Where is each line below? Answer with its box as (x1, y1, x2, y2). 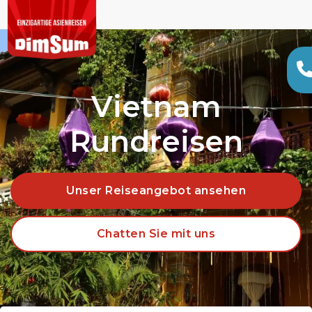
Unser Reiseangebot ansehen (66, 184, 246, 197)
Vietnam (91, 88, 221, 125)
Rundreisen (69, 123, 243, 159)
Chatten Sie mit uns (96, 227, 216, 240)
